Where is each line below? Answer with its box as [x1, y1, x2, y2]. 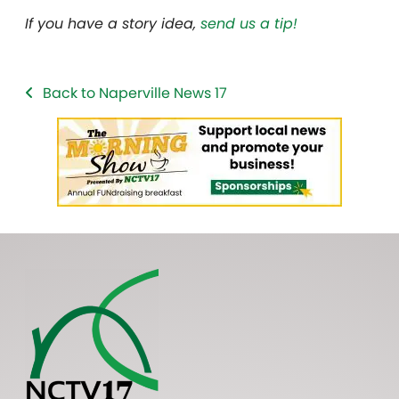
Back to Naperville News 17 [43, 83, 227, 103]
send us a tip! [200, 13, 297, 34]
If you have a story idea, [25, 13, 200, 34]
